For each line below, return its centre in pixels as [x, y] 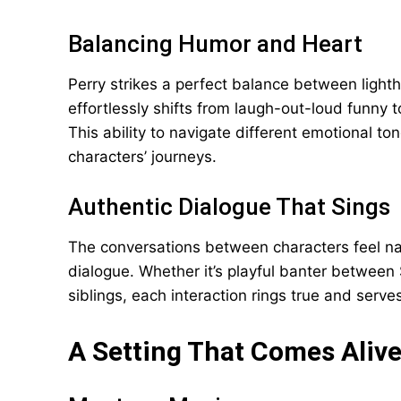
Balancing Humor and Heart [215, 44]
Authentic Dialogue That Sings [229, 207]
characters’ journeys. [142, 157]
